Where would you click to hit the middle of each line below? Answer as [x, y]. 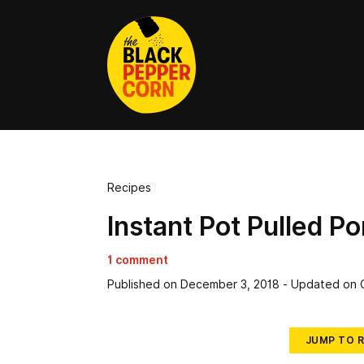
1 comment [138, 260]
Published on [142, 284]
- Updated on [321, 284]
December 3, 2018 [228, 284]
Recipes [129, 188]
